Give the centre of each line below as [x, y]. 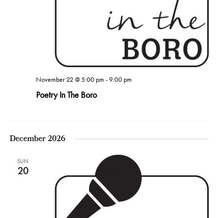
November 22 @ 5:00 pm [70, 80]
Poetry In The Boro [66, 95]
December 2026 [37, 139]
